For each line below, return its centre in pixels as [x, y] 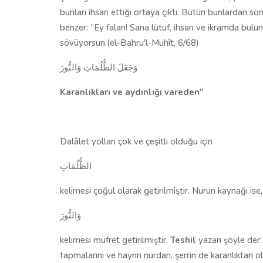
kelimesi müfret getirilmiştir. [115, 240]
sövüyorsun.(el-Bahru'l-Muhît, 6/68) [129, 43]
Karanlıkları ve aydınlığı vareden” [132, 92]
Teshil [183, 240]
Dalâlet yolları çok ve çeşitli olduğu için [136, 141]
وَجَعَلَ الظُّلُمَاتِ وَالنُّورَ [99, 67]
